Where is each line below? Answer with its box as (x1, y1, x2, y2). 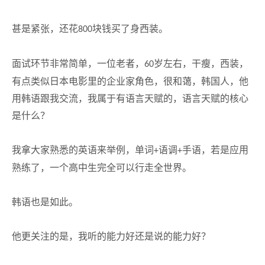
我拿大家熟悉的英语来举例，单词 (12, 145, 154, 155)
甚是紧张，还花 (12, 24, 78, 34)
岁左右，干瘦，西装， (154, 59, 248, 69)
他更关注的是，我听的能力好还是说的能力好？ (12, 231, 211, 241)
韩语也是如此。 (12, 197, 78, 207)
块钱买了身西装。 (92, 24, 168, 34)
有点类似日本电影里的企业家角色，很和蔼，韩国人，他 (12, 76, 248, 86)
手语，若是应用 (182, 145, 248, 155)
